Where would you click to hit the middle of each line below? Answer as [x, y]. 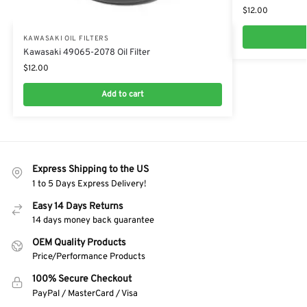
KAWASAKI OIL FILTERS [66, 39]
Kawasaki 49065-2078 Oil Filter [86, 53]
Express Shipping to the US [90, 170]
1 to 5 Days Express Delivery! [89, 184]
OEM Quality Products [79, 243]
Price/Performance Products [89, 257]
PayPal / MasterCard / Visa [85, 294]
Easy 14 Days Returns [78, 206]
